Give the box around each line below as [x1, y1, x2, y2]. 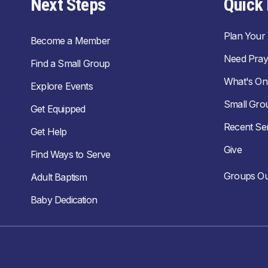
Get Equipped [31, 103, 86, 115]
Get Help [31, 126, 67, 138]
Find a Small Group [31, 57, 110, 69]
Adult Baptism [31, 171, 87, 183]
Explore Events [31, 80, 93, 92]
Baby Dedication [31, 194, 97, 206]
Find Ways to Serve [31, 148, 111, 160]
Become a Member [31, 35, 110, 47]
